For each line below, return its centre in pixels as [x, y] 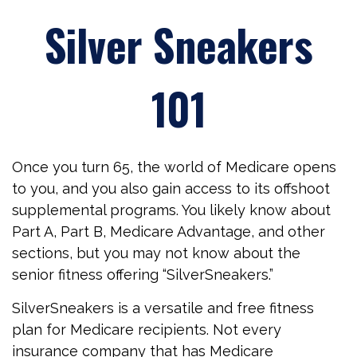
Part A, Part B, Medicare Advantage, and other [169, 231]
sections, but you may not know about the [156, 253]
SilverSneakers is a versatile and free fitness [163, 308]
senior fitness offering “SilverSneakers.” [143, 275]
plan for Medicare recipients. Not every [147, 330]
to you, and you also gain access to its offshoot [171, 188]
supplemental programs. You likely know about [171, 210]
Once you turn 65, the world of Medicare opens [174, 167]
